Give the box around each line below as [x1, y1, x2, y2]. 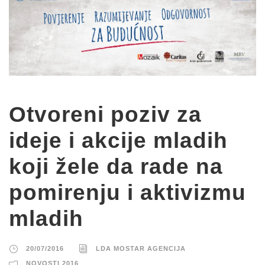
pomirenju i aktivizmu [9, 180, 246, 205]
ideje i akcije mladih [9, 128, 228, 153]
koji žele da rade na [9, 154, 223, 179]
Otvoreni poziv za [9, 102, 202, 127]
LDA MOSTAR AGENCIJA [96, 244, 186, 252]
